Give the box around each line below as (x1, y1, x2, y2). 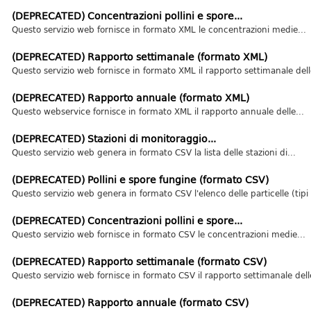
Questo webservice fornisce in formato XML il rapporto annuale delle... (11, 105, 304, 117)
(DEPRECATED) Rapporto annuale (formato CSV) (11, 295, 249, 310)
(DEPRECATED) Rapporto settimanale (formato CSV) (11, 254, 267, 269)
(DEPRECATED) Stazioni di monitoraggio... (11, 131, 216, 146)
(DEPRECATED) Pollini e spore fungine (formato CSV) (11, 172, 269, 187)
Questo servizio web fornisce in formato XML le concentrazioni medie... (11, 23, 306, 35)
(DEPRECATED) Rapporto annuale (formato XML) (11, 90, 249, 105)
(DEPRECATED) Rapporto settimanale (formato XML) (11, 49, 267, 64)
